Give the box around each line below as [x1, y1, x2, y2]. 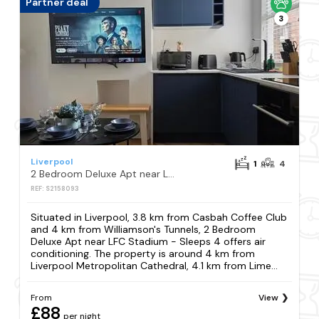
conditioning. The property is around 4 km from [31, 246, 256, 260]
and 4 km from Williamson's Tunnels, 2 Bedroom [31, 222, 256, 236]
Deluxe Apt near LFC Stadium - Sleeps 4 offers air [31, 234, 266, 248]
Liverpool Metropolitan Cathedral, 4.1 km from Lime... [31, 258, 278, 272]
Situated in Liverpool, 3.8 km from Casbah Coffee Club [31, 210, 288, 224]
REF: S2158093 [31, 184, 80, 193]
